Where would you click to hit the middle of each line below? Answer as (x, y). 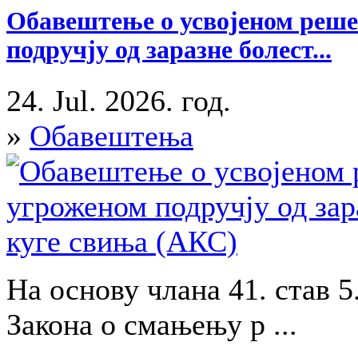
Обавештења (111, 135)
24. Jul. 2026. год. (119, 100)
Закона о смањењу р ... (156, 324)
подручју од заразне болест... (169, 50)
